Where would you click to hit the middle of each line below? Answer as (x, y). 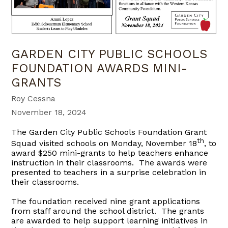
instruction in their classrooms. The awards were (109, 163)
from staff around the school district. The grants (108, 211)
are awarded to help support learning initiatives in (110, 221)
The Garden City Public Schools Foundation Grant (109, 132)
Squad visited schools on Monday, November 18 (104, 144)
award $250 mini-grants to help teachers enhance (110, 153)
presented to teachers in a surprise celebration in (109, 173)
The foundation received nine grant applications (106, 202)
